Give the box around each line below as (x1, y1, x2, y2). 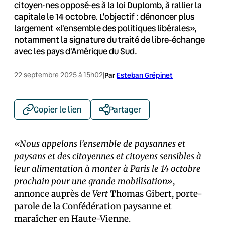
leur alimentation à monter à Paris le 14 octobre (14, 163, 201, 174)
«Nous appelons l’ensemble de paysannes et (14, 138, 185, 149)
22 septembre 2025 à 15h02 (14, 70, 103, 79)
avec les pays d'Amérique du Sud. (14, 45, 137, 57)
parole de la (14, 201, 62, 212)
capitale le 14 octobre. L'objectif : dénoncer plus (14, 11, 194, 22)
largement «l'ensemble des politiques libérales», (14, 22, 197, 34)
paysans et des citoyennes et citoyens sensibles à (14, 151, 201, 162)
